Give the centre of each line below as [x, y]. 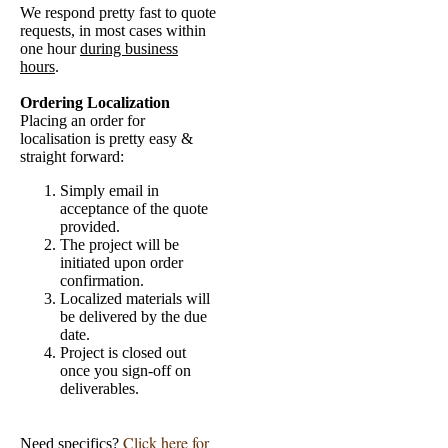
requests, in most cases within [113, 30]
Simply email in [109, 190]
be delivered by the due [133, 316]
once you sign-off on [125, 370]
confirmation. [102, 280]
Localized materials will [135, 298]
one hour [50, 48]
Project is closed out [123, 352]
